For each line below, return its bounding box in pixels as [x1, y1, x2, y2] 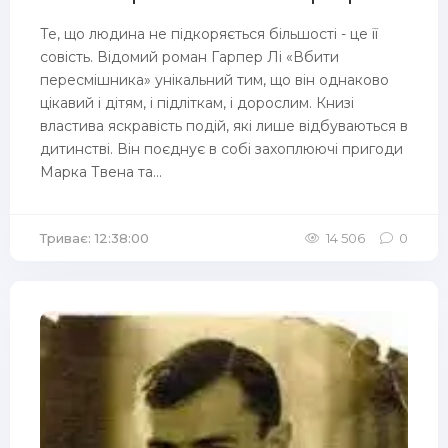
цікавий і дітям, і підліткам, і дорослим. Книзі [40, 94, 354, 112]
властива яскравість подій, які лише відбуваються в [40, 117, 408, 135]
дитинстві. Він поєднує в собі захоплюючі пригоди [40, 140, 403, 158]
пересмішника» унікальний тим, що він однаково [40, 71, 389, 89]
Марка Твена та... [40, 163, 162, 181]
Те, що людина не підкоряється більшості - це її [40, 25, 378, 43]
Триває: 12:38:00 [40, 230, 149, 246]
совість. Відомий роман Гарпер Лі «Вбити [40, 48, 339, 66]
